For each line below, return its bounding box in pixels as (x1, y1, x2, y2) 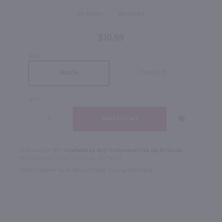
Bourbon (9, 24, 39, 38)
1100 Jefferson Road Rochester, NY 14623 (20, 153, 122, 164)
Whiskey (9, 35, 39, 49)
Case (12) (140, 67, 166, 79)
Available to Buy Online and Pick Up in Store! (64, 145, 182, 156)
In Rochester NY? (20, 145, 64, 156)
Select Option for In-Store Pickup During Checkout (20, 165, 153, 175)
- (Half (9, 46, 30, 59)
